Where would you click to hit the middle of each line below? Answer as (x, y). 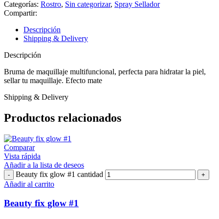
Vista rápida (22, 156)
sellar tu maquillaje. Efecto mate (53, 81)
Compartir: (21, 13)
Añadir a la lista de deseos (44, 165)
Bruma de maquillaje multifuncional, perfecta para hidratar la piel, (105, 72)
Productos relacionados (63, 118)
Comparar (19, 148)
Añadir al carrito (29, 184)
